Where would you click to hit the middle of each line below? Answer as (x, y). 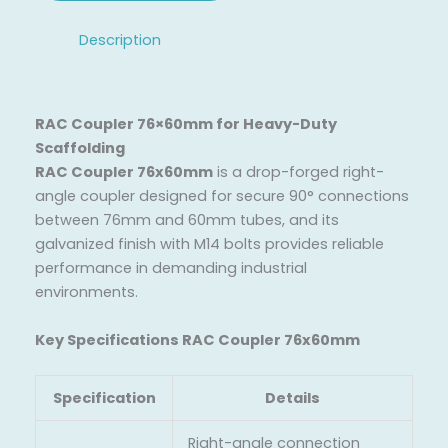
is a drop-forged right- (298, 172)
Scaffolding (80, 148)
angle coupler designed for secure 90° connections (222, 196)
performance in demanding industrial (171, 268)
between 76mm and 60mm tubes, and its (187, 220)
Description (119, 40)
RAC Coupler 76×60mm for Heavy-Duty (186, 124)
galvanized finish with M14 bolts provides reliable (209, 244)
